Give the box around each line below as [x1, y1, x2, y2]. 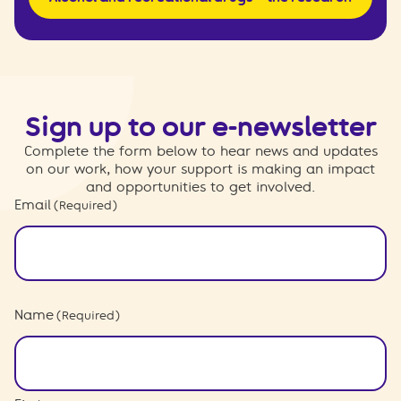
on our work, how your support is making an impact [26, 160, 375, 177]
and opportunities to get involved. [86, 178, 315, 195]
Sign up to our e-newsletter [24, 109, 377, 143]
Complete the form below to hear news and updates [23, 142, 378, 159]
